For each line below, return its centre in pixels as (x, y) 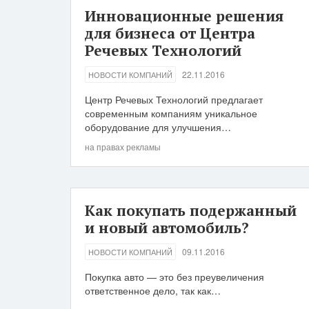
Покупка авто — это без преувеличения (175, 277)
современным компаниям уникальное (171, 113)
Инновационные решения (184, 16)
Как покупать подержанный (191, 210)
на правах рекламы (123, 147)
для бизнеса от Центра (170, 33)
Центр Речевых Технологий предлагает (174, 99)
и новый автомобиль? (167, 228)
